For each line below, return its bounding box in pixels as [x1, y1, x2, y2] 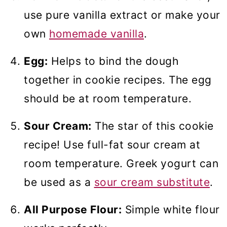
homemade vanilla [49, 27, 144, 41]
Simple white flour [122, 203, 220, 216]
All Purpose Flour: [24, 203, 122, 216]
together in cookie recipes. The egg [24, 73, 212, 87]
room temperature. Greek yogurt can [24, 157, 218, 170]
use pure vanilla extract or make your [24, 9, 220, 22]
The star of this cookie [91, 120, 214, 133]
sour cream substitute [94, 176, 210, 189]
